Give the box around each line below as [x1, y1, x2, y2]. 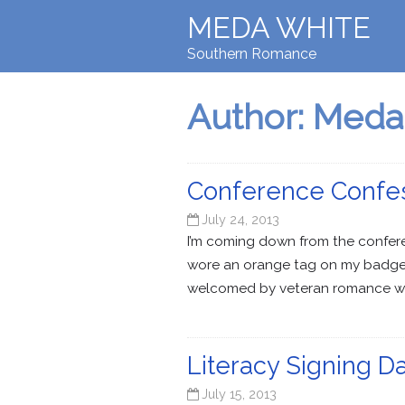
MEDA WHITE [187, 11, 371, 44]
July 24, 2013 [202, 212, 280, 228]
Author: [187, 97, 313, 138]
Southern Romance [187, 45, 316, 62]
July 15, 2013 [202, 386, 278, 402]
